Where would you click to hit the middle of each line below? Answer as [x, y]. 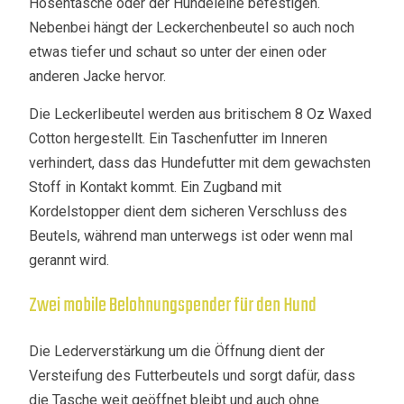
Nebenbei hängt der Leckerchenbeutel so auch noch [192, 28]
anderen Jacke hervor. [98, 76]
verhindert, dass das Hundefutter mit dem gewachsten [200, 163]
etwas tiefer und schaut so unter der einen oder [178, 52]
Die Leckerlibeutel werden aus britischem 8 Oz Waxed [201, 114]
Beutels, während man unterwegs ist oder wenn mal [191, 236]
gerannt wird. [69, 260]
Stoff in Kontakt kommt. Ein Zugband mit [156, 187]
